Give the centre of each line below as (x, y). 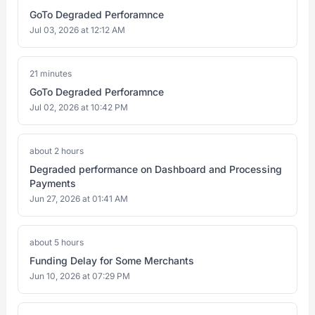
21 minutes (51, 73)
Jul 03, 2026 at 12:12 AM (77, 30)
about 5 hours (57, 242)
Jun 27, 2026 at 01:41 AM (79, 199)
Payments (53, 183)
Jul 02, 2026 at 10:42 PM (79, 107)
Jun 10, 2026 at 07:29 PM (80, 276)
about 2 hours (57, 151)
